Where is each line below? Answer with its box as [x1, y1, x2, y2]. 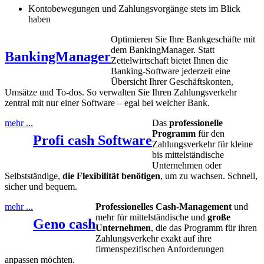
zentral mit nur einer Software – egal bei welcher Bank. [5, 97, 210, 108]
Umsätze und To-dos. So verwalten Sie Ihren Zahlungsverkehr [5, 87, 237, 97]
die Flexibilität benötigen [62, 170, 160, 181]
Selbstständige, [5, 170, 62, 181]
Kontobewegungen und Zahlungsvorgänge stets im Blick [28, 3, 240, 14]
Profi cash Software [33, 132, 152, 148]
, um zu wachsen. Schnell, [160, 170, 258, 181]
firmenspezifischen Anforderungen [95, 243, 224, 254]
